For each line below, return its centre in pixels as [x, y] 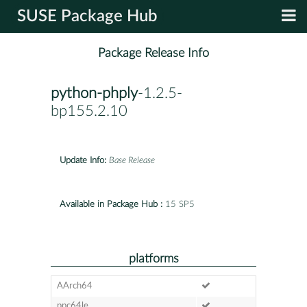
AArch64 [74, 286]
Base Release [132, 160]
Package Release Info [153, 53]
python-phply [94, 94]
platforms [153, 258]
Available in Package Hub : [111, 204]
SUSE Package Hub [87, 16]
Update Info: [83, 160]
